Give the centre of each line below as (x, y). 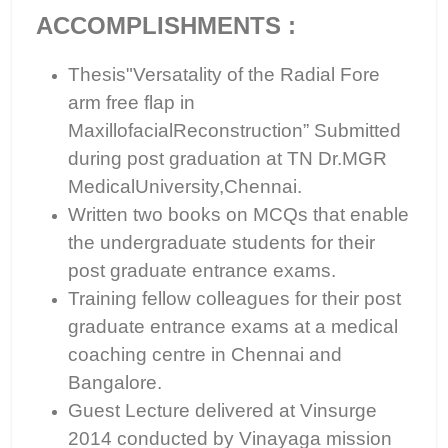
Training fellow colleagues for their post (234, 298)
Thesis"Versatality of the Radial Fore (224, 74)
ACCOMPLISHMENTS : (166, 25)
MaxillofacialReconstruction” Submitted (234, 130)
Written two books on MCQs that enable (238, 214)
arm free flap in (131, 102)
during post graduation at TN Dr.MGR (227, 158)
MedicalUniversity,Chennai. (185, 186)
